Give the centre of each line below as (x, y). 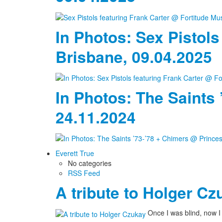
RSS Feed (84, 173)
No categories (90, 163)
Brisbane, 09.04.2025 (134, 56)
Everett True (75, 153)
